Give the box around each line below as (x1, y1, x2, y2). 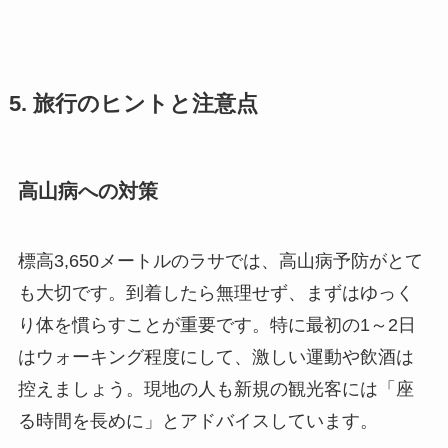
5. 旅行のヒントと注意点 (8, 90, 258, 115)
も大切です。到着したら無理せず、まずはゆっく (17, 281, 414, 302)
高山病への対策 (17, 178, 158, 201)
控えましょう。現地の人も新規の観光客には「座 (17, 377, 414, 398)
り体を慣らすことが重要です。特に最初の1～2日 (17, 313, 416, 334)
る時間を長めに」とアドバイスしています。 (17, 409, 378, 430)
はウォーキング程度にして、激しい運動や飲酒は (17, 345, 414, 366)
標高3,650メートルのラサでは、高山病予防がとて (17, 249, 423, 270)
